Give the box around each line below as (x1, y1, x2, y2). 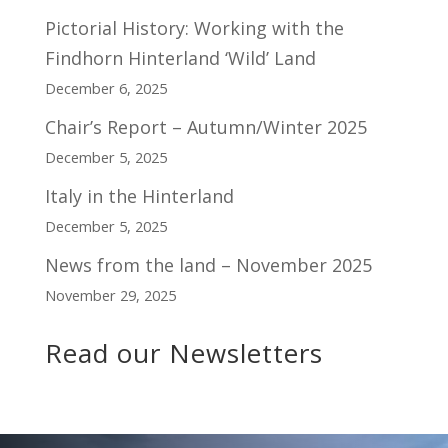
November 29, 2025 (44, 284, 176, 305)
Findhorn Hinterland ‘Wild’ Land (44, 45, 316, 70)
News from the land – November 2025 (44, 252, 372, 277)
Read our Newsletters (44, 334, 323, 371)
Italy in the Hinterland (44, 183, 234, 208)
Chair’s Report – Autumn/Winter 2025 (44, 114, 367, 139)
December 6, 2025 (44, 77, 167, 98)
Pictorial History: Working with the (44, 15, 344, 40)
